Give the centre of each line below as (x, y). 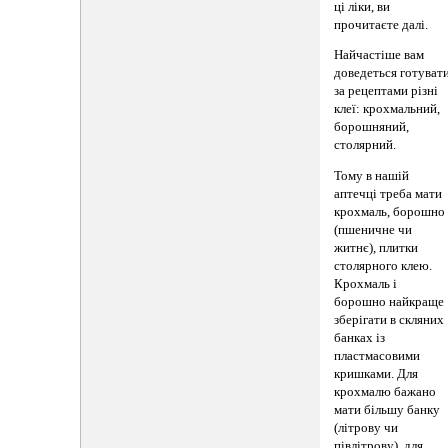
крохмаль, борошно (390, 211)
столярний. (365, 145)
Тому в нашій (372, 175)
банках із (360, 337)
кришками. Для (376, 373)
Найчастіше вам (379, 55)
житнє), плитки (376, 247)
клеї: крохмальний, (387, 109)
